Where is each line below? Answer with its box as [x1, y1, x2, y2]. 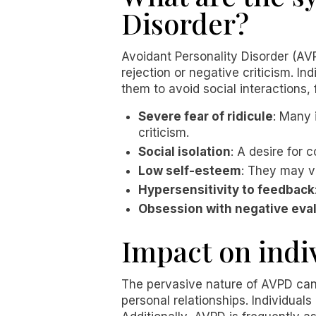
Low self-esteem [138, 163, 241, 178]
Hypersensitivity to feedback [138, 182, 315, 197]
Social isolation [138, 144, 231, 159]
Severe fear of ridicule [138, 109, 273, 123]
